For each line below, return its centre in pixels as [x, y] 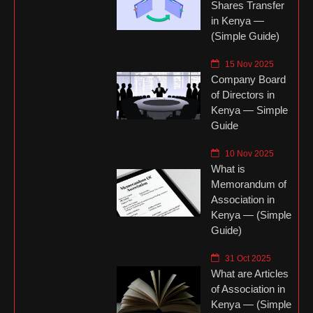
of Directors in [242, 94]
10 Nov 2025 [248, 153]
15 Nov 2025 [248, 64]
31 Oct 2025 [247, 258]
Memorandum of [248, 184]
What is [228, 168]
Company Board [248, 79]
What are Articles [249, 273]
